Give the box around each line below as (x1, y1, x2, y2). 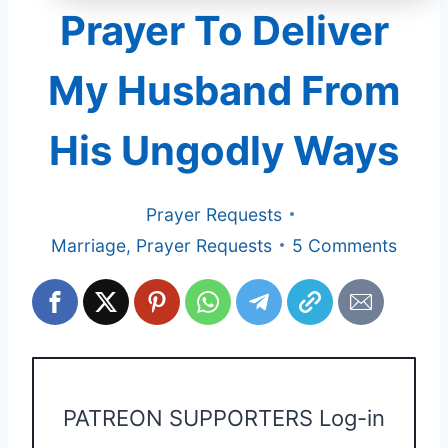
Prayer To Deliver (59, 6, 389, 56)
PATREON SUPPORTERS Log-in (63, 404, 385, 431)
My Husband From (48, 66, 400, 116)
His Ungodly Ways (49, 126, 399, 176)
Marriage (51, 234, 126, 256)
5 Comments (292, 234, 397, 256)
